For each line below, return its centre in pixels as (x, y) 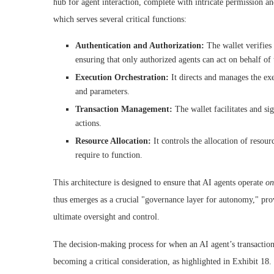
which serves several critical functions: (120, 19)
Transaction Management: (124, 109)
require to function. (109, 155)
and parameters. (102, 91)
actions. (88, 123)
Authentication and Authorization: (140, 45)
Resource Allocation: (113, 141)
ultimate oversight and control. (106, 217)
